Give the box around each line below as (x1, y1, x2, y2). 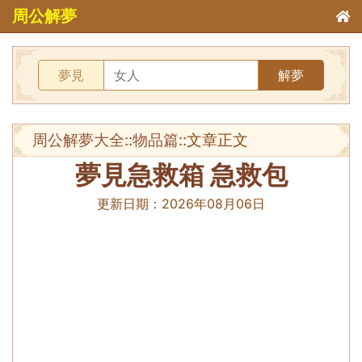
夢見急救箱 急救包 (74, 159, 288, 191)
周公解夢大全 (32, 130, 124, 149)
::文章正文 (179, 130, 248, 149)
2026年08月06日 (162, 196, 265, 212)
